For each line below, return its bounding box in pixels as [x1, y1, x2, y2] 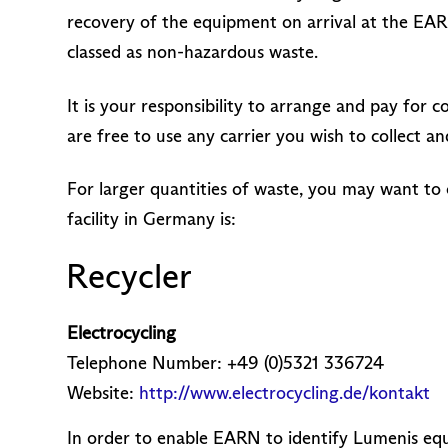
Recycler [66, 255, 193, 298]
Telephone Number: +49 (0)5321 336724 [67, 352, 385, 375]
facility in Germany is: [67, 208, 237, 231]
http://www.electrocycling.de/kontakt [139, 382, 431, 405]
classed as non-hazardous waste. [67, 41, 319, 64]
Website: [67, 382, 140, 405]
